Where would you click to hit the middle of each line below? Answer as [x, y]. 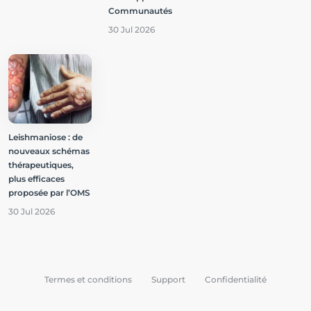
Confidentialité [236, 280]
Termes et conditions [88, 280]
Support [168, 280]
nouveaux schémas [49, 151]
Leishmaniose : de [45, 137]
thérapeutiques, [41, 165]
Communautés [140, 11]
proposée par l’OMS [49, 193]
